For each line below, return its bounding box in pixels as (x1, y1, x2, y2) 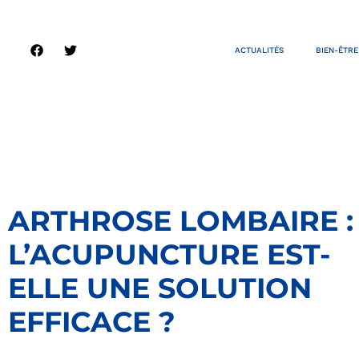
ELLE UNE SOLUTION (8, 271, 312, 306)
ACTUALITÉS (234, 46, 284, 55)
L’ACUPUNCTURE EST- (8, 237, 331, 272)
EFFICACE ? (8, 305, 175, 340)
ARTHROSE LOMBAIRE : (8, 204, 353, 239)
